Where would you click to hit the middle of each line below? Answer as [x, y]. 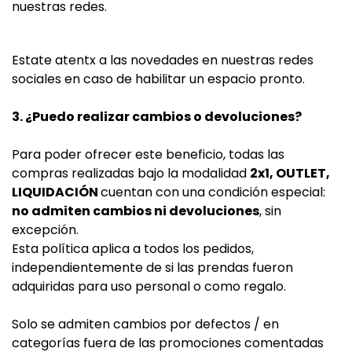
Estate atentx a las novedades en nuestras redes [163, 60]
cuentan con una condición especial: [213, 192]
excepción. [45, 230]
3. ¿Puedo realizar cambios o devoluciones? [157, 117]
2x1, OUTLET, [290, 173]
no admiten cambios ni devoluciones [136, 211]
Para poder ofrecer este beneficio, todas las [148, 154]
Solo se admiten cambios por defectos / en [145, 324]
